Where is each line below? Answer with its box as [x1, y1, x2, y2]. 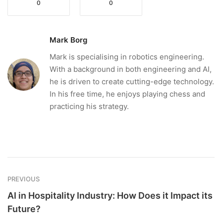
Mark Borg [50, 35, 87, 45]
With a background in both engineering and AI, [50, 64, 212, 74]
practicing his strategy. [50, 101, 129, 111]
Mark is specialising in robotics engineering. [50, 52, 204, 61]
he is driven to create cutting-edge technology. [50, 76, 214, 86]
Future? [7, 203, 41, 214]
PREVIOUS [7, 174, 40, 183]
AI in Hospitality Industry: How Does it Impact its [7, 190, 213, 201]
